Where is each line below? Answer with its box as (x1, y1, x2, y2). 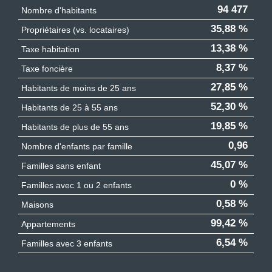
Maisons (21, 199, 53, 209)
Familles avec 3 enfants (21, 238, 112, 248)
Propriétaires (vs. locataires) (21, 24, 129, 35)
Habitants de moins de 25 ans (21, 83, 136, 93)
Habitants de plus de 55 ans (21, 121, 129, 132)
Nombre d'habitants (21, 5, 97, 15)
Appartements (21, 219, 75, 229)
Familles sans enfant (21, 160, 101, 171)
